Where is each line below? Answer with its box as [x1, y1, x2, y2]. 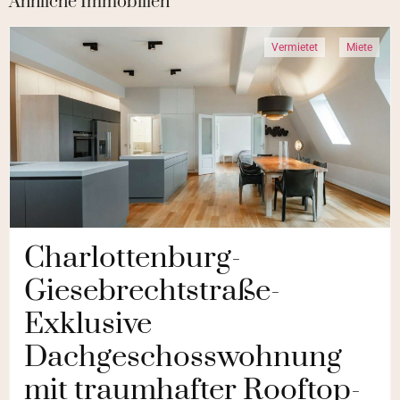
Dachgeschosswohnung [24, 338, 342, 377]
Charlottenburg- [24, 239, 241, 278]
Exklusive [24, 305, 152, 344]
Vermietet [271, 41, 318, 54]
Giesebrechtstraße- [24, 272, 280, 311]
